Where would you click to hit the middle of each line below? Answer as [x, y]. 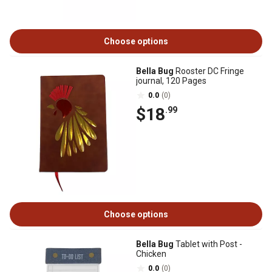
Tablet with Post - [208, 244]
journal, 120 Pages [171, 81]
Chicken [151, 254]
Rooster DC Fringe [209, 71]
